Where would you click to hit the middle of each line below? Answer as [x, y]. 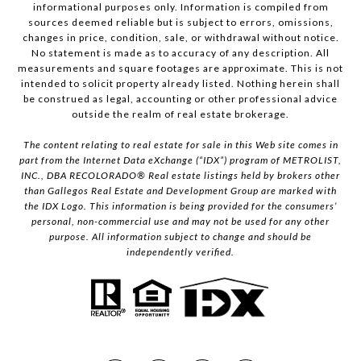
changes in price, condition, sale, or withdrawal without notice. [180, 37]
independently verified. [180, 251]
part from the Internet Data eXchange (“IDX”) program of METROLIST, [180, 160]
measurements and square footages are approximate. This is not [180, 68]
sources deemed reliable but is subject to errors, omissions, [180, 22]
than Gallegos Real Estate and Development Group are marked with [180, 190]
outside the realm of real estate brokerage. [180, 114]
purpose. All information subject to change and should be [180, 236]
